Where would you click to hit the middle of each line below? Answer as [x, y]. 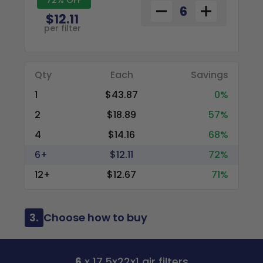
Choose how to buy [95, 218]
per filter [62, 28]
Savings [210, 75]
